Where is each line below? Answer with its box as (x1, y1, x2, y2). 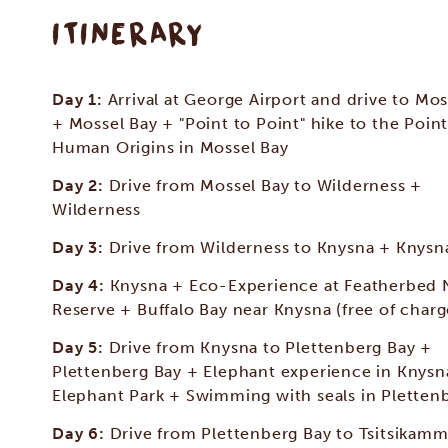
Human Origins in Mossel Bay (52, 138, 289, 157)
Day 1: (52, 90, 108, 109)
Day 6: (52, 424, 110, 443)
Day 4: (52, 276, 110, 295)
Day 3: (52, 238, 109, 257)
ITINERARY (52, 10, 206, 57)
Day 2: (52, 176, 109, 195)
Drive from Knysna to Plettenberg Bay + (108, 338, 433, 357)
